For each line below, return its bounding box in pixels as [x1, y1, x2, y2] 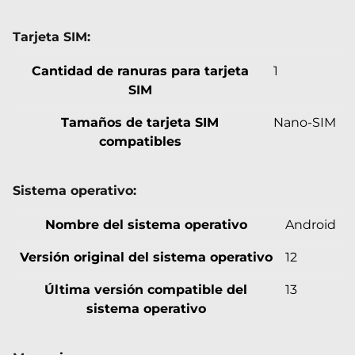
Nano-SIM [273, 114, 336, 130]
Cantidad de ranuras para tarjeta [31, 63, 249, 78]
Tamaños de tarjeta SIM [61, 114, 219, 130]
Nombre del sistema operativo [44, 216, 247, 232]
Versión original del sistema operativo [19, 249, 273, 265]
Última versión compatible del [44, 281, 247, 297]
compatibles [98, 133, 181, 149]
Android [285, 216, 336, 232]
